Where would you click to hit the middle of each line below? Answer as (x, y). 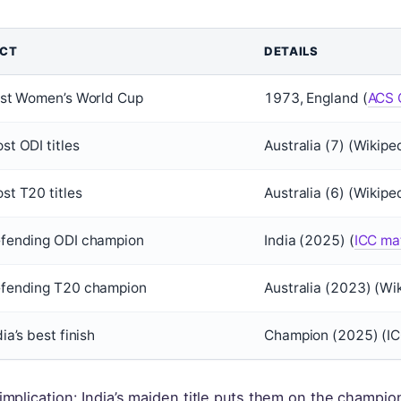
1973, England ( (316, 98)
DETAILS (291, 51)
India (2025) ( (309, 240)
